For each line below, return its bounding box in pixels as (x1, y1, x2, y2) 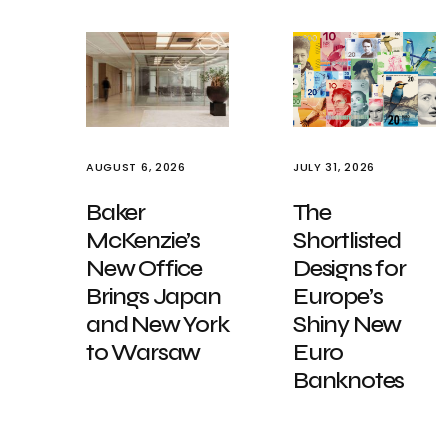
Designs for (293, 254, 406, 283)
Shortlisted (293, 226, 401, 255)
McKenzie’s (86, 226, 201, 255)
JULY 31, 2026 (293, 159, 375, 175)
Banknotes (293, 366, 405, 395)
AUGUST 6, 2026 (86, 159, 186, 175)
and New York (86, 310, 229, 339)
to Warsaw (86, 338, 201, 367)
